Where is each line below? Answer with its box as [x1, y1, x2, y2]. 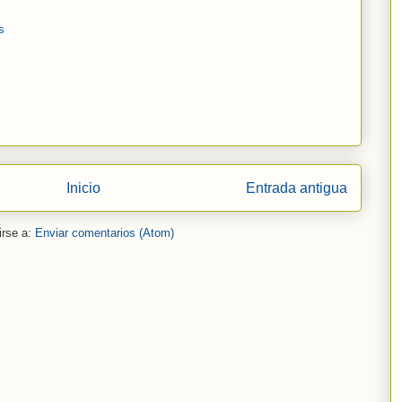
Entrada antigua [246, 179, 347, 196]
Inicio [66, 179, 100, 196]
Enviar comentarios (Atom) [34, 226, 174, 240]
